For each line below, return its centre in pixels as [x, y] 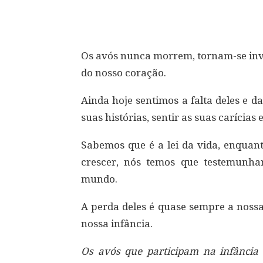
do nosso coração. [124, 73]
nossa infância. [117, 224]
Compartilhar [134, 9]
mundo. [99, 179]
